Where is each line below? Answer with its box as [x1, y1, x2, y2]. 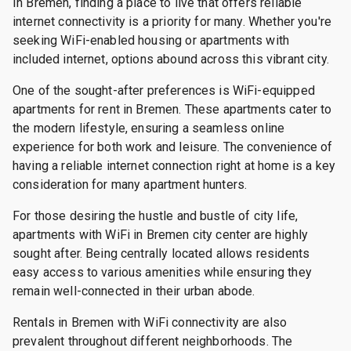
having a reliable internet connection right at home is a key [13, 158, 336, 173]
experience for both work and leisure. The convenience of [13, 139, 333, 154]
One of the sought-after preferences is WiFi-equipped [13, 83, 315, 98]
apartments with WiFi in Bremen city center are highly [13, 227, 308, 242]
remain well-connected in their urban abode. [13, 284, 255, 299]
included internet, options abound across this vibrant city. [13, 52, 329, 67]
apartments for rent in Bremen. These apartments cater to [13, 102, 332, 117]
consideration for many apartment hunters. [13, 177, 248, 192]
